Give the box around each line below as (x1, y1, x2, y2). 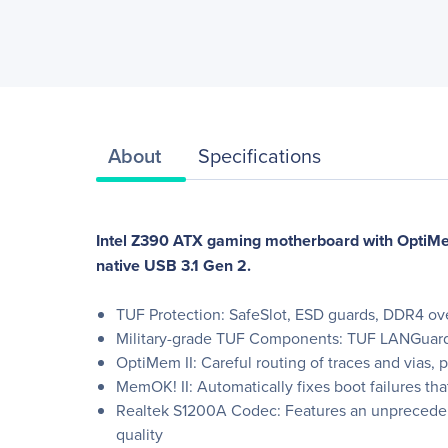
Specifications (198, 140, 321, 170)
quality (116, 423, 163, 445)
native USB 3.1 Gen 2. (96, 254, 251, 277)
